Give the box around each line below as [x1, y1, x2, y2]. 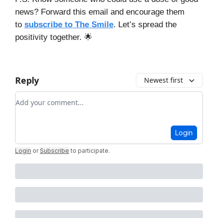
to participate [71, 146, 109, 154]
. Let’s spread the [113, 19, 177, 29]
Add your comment [15, 91, 86, 103]
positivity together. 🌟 [15, 32, 92, 42]
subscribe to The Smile [24, 19, 113, 29]
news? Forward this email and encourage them [15, 7, 184, 17]
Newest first [144, 75, 183, 85]
